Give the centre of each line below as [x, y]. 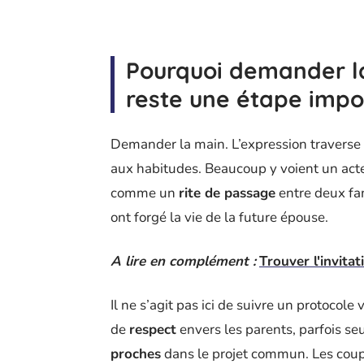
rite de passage [227, 193]
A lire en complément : [183, 261]
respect [153, 329]
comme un [145, 193]
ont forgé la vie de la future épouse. [219, 217]
